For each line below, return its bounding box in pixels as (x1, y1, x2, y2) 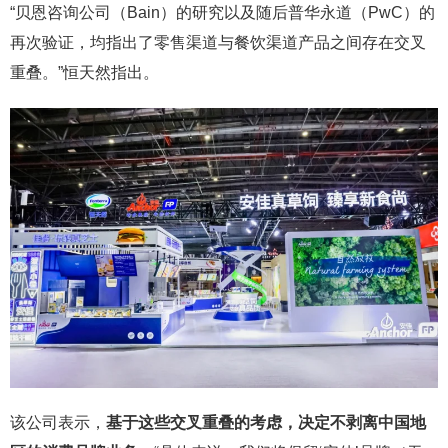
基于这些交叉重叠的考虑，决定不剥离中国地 (106, 414, 426, 431)
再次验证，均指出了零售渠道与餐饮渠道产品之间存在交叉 (10, 34, 426, 51)
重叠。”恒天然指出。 (10, 64, 159, 81)
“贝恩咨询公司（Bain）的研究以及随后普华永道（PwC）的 (10, 4, 435, 21)
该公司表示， (10, 414, 106, 431)
